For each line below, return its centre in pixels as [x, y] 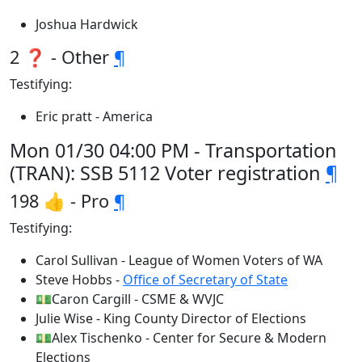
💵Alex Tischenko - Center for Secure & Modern [181, 338]
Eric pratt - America [94, 116]
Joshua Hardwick [87, 24]
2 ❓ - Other [62, 57]
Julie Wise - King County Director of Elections [171, 318]
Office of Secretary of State [205, 280]
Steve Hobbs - [79, 280]
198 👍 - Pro [62, 201]
